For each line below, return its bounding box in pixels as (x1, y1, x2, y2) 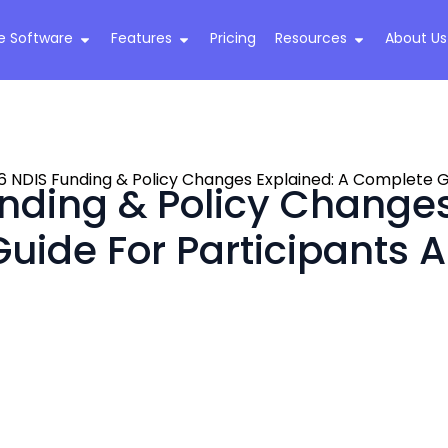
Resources (274, 27, 347, 48)
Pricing (209, 27, 256, 48)
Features (110, 27, 172, 48)
